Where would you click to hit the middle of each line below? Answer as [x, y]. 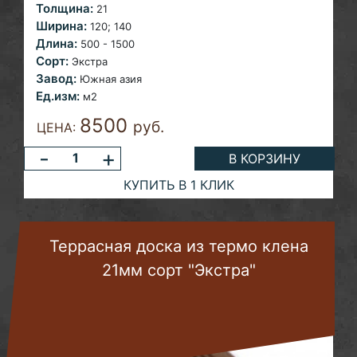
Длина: [57, 44]
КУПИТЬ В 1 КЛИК [178, 184]
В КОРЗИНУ [265, 159]
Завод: [56, 79]
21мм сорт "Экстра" [179, 271]
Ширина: [61, 26]
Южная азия [111, 79]
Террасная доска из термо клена [179, 247]
